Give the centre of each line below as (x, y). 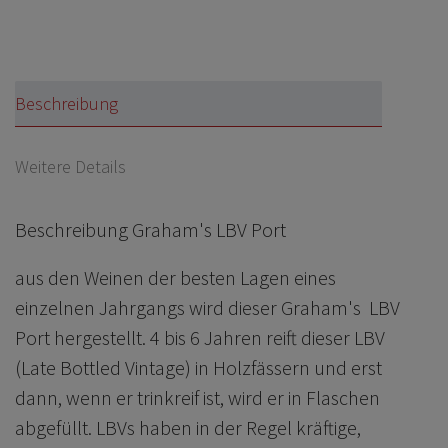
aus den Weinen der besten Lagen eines (175, 277)
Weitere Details (70, 166)
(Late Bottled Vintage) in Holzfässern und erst (198, 367)
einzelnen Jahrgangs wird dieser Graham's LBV (207, 307)
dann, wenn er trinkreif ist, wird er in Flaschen (197, 397)
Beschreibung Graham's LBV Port (150, 229)
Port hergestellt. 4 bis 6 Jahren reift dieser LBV (200, 337)
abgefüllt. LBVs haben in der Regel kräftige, (188, 427)
